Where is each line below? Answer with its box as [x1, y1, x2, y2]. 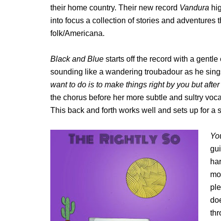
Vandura [180, 3, 209, 12]
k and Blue [66, 55, 104, 63]
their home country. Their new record [50, 3, 180, 12]
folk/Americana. [50, 29, 105, 37]
